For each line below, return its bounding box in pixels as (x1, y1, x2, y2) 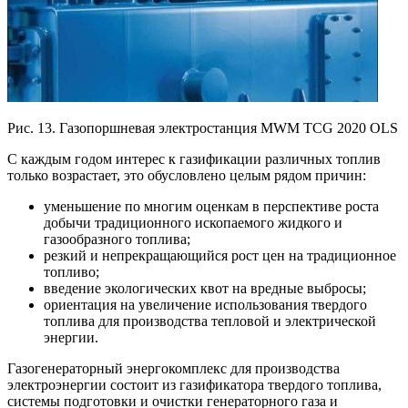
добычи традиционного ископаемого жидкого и (44, 215, 342, 231)
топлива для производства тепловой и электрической (44, 313, 376, 330)
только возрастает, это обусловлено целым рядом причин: (7, 168, 366, 184)
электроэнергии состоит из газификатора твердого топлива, (7, 377, 382, 393)
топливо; (44, 264, 99, 280)
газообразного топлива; (44, 231, 190, 248)
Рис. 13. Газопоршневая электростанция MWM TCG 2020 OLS (7, 120, 398, 137)
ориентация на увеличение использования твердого (44, 297, 367, 313)
